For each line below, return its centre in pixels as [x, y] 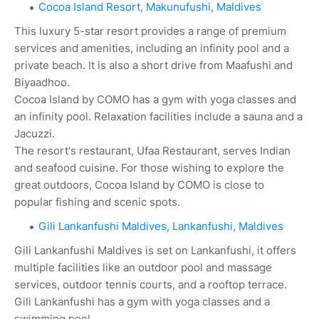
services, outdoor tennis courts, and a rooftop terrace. [151, 284]
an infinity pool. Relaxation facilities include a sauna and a [158, 116]
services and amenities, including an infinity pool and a [152, 48]
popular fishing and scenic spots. [99, 202]
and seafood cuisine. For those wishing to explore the [149, 167]
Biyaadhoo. [42, 82]
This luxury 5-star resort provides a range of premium [150, 31]
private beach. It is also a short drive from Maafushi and [153, 65]
